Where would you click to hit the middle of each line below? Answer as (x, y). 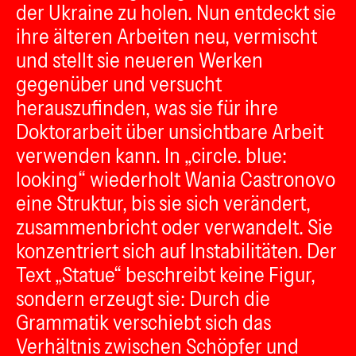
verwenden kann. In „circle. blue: (151, 156)
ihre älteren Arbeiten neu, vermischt (166, 37)
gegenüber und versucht (119, 84)
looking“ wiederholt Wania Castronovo (176, 180)
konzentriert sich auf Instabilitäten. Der (176, 251)
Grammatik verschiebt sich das (143, 323)
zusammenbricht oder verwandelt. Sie (174, 227)
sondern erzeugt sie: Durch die (143, 299)
